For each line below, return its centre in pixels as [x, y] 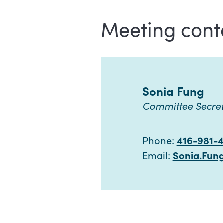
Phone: [159, 140]
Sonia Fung [173, 91]
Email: [157, 155]
